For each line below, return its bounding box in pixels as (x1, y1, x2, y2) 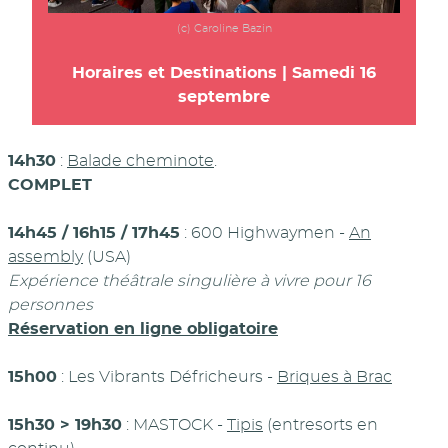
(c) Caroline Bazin (176, 22, 272, 34)
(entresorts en (263, 416, 378, 433)
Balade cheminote (67, 152, 214, 169)
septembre (178, 88, 270, 105)
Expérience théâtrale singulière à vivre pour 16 (8, 272, 371, 289)
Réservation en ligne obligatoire (8, 320, 278, 337)
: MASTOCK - (122, 416, 227, 433)
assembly (8, 248, 83, 265)
